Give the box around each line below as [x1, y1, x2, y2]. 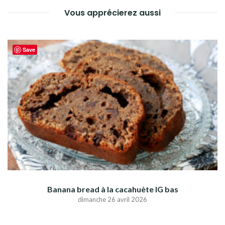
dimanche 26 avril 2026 [78, 195, 147, 204]
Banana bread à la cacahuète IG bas [47, 184, 178, 194]
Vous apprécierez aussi [64, 7, 161, 19]
